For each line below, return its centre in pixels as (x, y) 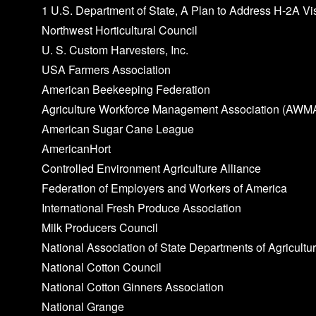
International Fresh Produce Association (142, 207)
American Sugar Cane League (118, 128)
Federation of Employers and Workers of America (165, 188)
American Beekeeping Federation (126, 89)
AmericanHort (77, 148)
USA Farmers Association (107, 69)
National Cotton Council (102, 267)
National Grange (83, 306)
